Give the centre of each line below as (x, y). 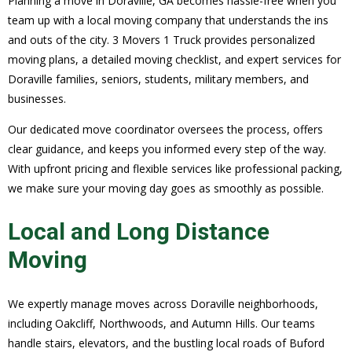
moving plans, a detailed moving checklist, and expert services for (174, 60)
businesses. (37, 99)
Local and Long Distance (139, 232)
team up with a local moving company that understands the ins (168, 20)
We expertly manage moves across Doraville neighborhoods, (163, 304)
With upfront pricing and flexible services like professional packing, (175, 169)
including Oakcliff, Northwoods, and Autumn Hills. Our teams (161, 324)
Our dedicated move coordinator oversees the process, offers (165, 130)
